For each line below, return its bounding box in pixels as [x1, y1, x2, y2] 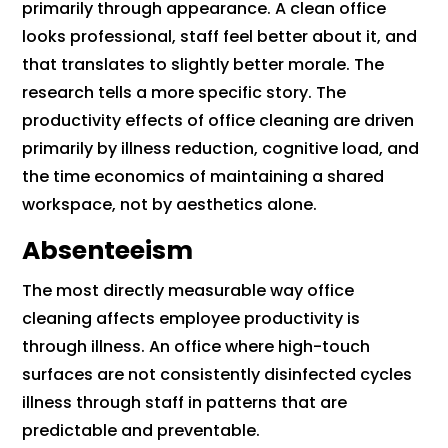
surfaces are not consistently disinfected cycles [22, 363, 413, 387]
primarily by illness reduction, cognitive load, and [22, 137, 420, 161]
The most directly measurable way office [22, 279, 355, 303]
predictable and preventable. [22, 419, 261, 443]
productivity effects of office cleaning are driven [22, 109, 415, 133]
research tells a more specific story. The [22, 81, 347, 105]
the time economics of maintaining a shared [22, 165, 385, 189]
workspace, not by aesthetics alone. [22, 193, 318, 217]
